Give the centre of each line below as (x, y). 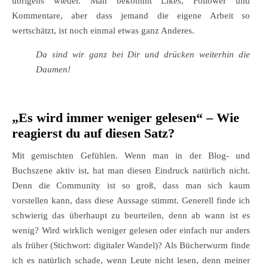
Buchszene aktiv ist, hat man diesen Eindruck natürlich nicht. (131, 171)
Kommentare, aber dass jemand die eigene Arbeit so (131, 16)
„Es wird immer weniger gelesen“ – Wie (126, 118)
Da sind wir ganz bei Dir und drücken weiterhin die (143, 55)
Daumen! (53, 70)
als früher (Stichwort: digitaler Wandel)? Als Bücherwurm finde (131, 246)
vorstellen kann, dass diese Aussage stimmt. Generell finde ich (131, 201)
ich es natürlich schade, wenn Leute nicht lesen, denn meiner (131, 261)
